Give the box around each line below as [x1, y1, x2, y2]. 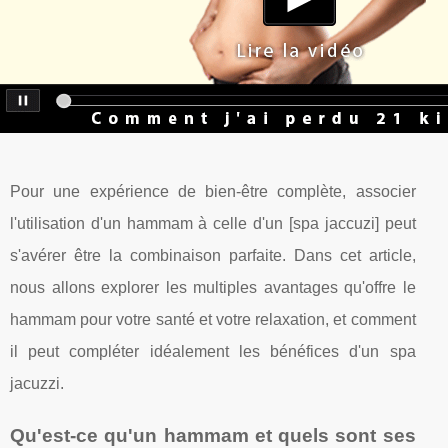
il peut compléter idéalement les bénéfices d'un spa [10, 342, 416, 360]
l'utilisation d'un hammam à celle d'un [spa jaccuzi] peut [10, 214, 416, 232]
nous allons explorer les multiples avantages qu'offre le [10, 278, 416, 296]
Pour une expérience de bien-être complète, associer [10, 182, 416, 200]
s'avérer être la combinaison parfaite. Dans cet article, [10, 246, 416, 264]
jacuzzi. [10, 374, 64, 392]
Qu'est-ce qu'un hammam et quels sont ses [10, 424, 416, 446]
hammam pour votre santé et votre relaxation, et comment [10, 310, 416, 328]
